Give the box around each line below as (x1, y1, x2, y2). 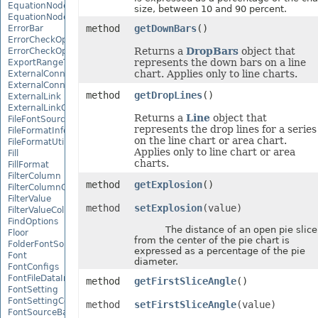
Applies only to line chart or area (133, 146, 295, 158)
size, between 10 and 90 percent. (133, 4, 287, 14)
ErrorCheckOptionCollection (8, 45, 125, 56)
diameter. (133, 256, 178, 267)
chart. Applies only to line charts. (133, 68, 297, 79)
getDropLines (133, 89, 202, 101)
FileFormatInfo (8, 125, 68, 136)
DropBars (185, 45, 238, 57)
